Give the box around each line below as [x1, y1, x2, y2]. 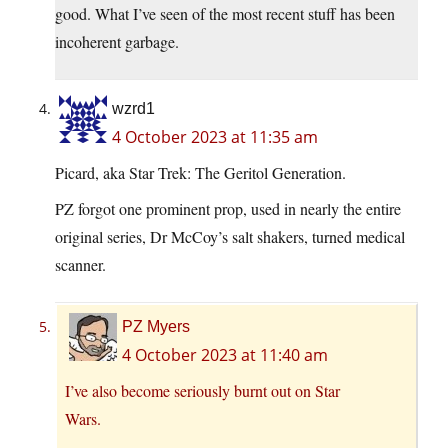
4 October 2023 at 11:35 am [112, 125, 318, 148]
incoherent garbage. [55, 30, 179, 52]
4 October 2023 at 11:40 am [122, 343, 328, 366]
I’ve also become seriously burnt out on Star [65, 379, 340, 401]
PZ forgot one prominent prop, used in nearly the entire [55, 197, 401, 219]
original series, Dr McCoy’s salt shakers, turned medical [55, 225, 405, 247]
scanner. [55, 253, 106, 275]
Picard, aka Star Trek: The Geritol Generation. [55, 161, 346, 183]
